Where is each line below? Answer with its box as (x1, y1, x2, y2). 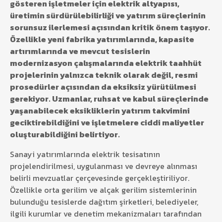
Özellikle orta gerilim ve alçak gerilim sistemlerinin (10, 184, 197, 196)
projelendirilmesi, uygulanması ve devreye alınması (10, 160, 197, 172)
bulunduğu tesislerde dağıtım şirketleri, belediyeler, (10, 196, 198, 208)
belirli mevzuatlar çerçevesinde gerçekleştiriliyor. (10, 172, 189, 184)
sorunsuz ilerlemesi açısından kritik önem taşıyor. (10, 21, 210, 34)
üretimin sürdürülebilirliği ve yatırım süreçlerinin (10, 9, 206, 22)
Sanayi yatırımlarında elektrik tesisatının (10, 148, 160, 161)
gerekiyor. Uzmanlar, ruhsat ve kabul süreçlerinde (10, 93, 209, 105)
